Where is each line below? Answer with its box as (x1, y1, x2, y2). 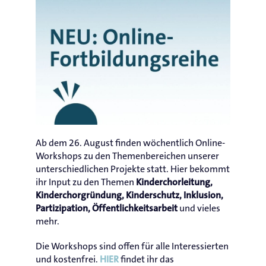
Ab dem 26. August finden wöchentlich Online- (36, 137, 225, 149)
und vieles (179, 202, 220, 214)
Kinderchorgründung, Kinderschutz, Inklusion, (36, 190, 223, 201)
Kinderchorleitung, (136, 177, 213, 188)
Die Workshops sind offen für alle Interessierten (36, 240, 229, 252)
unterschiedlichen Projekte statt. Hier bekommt (36, 163, 230, 175)
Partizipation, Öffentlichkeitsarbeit (36, 203, 179, 214)
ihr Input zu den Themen (36, 176, 136, 188)
